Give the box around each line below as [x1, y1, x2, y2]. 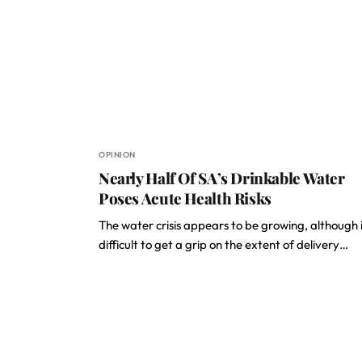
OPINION [99, 149, 136, 160]
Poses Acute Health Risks [99, 187, 271, 208]
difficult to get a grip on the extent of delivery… [99, 237, 348, 252]
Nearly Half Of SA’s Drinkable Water [99, 167, 345, 188]
